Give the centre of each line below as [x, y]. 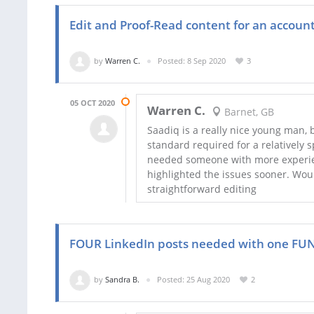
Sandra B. [122, 280]
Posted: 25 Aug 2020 [193, 280]
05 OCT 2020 [93, 103]
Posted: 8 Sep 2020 [192, 61]
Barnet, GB [247, 111]
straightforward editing [202, 189]
